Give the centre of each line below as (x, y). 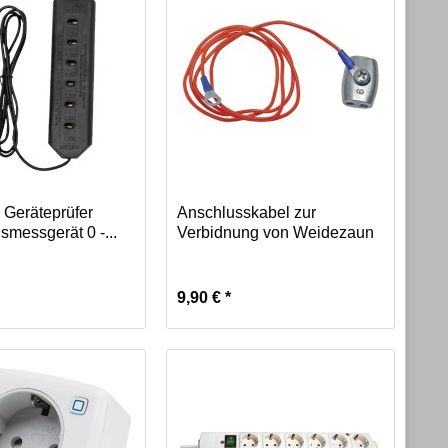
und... (196, 253)
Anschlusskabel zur (246, 213)
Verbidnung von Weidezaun (275, 233)
